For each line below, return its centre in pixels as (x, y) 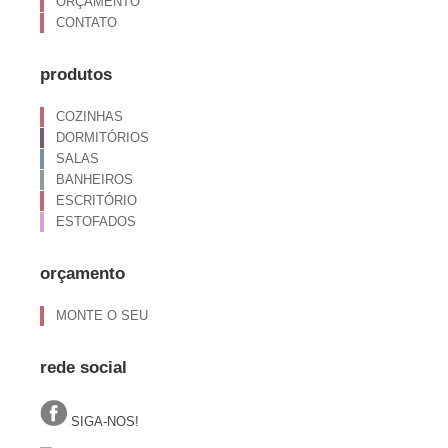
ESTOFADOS (96, 221)
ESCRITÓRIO (96, 200)
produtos (76, 74)
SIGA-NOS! (103, 421)
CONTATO (86, 22)
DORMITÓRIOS (102, 137)
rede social (83, 367)
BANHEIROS (94, 179)
